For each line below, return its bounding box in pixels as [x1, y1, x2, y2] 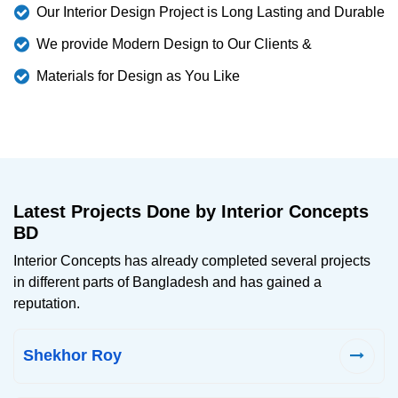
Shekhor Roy [23, 346, 122, 365]
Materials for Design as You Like [36, 68, 240, 84]
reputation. [13, 295, 80, 311]
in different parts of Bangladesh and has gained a [13, 274, 322, 290]
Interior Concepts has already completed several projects [13, 252, 370, 268]
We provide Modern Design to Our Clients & [36, 36, 312, 52]
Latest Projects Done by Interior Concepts [13, 201, 369, 221]
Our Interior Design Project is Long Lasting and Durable [36, 4, 385, 20]
